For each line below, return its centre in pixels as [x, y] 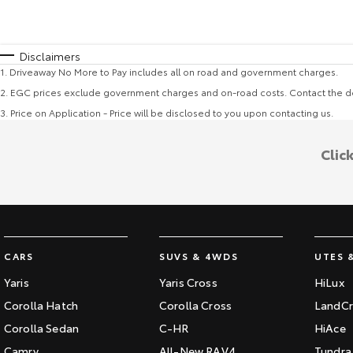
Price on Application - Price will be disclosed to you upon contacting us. [172, 112]
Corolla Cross [196, 305]
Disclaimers [50, 56]
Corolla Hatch [41, 305]
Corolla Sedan [42, 328]
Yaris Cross [188, 282]
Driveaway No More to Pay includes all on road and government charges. [174, 71]
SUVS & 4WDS [199, 256]
